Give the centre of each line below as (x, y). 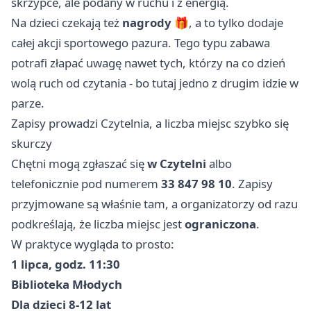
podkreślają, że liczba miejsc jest (98, 224)
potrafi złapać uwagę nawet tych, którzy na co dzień (148, 63)
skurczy (32, 143)
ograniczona (220, 224)
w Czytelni (177, 163)
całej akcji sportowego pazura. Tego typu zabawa (141, 43)
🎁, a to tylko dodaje (227, 23)
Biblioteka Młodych (67, 284)
